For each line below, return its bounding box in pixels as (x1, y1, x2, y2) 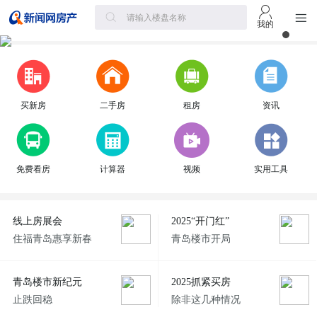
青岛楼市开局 (171, 234, 231, 244)
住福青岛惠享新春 (12, 234, 92, 244)
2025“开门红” (171, 216, 229, 226)
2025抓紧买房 (171, 277, 231, 287)
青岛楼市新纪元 (12, 277, 82, 287)
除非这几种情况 (171, 294, 241, 305)
